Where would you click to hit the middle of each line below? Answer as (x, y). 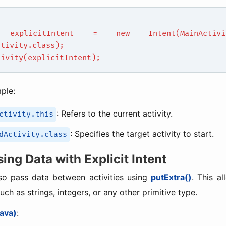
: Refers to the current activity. (115, 113)
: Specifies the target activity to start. (142, 134)
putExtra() (171, 177)
